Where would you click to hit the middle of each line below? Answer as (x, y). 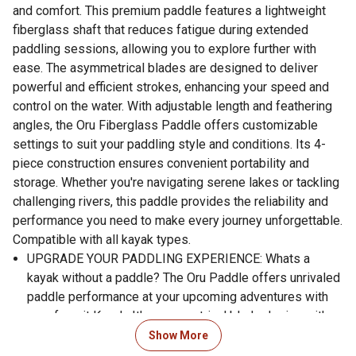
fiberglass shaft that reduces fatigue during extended (161, 29)
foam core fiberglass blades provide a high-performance (184, 335)
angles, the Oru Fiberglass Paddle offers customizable (165, 125)
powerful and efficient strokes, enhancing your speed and (171, 87)
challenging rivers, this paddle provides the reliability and (170, 201)
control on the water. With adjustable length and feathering (172, 106)
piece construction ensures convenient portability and (161, 163)
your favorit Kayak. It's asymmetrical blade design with (178, 315)
